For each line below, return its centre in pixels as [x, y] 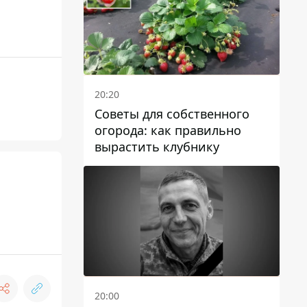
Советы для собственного [172, 114]
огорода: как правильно [168, 131]
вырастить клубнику [157, 147]
